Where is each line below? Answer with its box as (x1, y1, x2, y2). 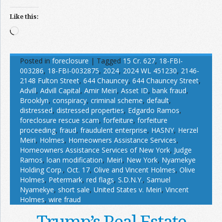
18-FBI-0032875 (48, 66, 99, 76)
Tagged (97, 56, 121, 66)
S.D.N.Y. (118, 175, 143, 185)
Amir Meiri (84, 86, 117, 96)
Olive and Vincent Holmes (94, 165, 175, 175)
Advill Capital (40, 86, 80, 96)
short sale (58, 185, 90, 195)
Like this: (10, 12, 39, 21)
